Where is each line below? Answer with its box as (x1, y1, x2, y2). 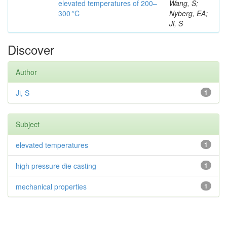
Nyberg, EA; (169, 8, 208, 18)
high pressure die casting (16, 161, 96, 171)
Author (16, 67, 37, 77)
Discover (8, 41, 54, 58)
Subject (16, 119, 40, 129)
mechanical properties (16, 181, 87, 192)
